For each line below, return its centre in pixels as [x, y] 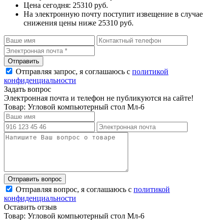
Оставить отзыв [30, 207]
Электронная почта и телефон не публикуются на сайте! [99, 98]
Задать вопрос [27, 89]
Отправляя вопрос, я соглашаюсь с [75, 189]
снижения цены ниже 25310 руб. [79, 23]
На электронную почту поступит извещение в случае [113, 14]
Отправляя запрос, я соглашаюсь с [74, 71]
